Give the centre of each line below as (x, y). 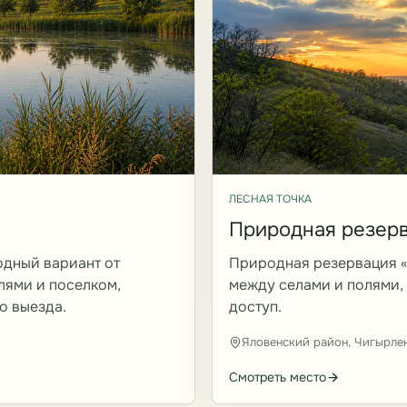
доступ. (255, 306)
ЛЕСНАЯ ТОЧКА (270, 199)
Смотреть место (278, 377)
